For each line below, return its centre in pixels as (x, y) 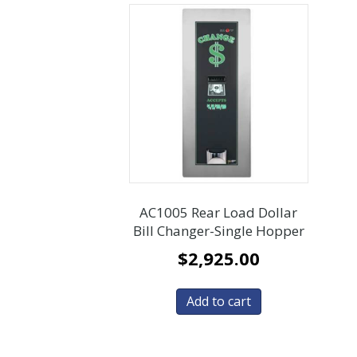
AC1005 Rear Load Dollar (219, 213)
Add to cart (218, 302)
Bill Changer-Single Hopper (218, 231)
